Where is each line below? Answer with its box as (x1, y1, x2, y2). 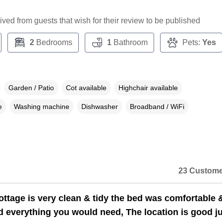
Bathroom (111, 38, 148, 47)
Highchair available (118, 84, 178, 92)
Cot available (65, 84, 107, 92)
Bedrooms (34, 38, 72, 47)
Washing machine (13, 103, 69, 111)
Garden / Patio (8, 84, 54, 92)
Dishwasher (81, 103, 118, 111)
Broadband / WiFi (129, 103, 184, 111)
